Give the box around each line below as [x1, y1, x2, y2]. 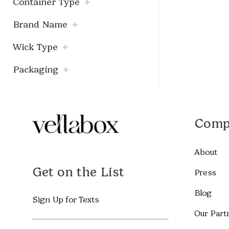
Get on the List [32, 164, 124, 179]
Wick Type [13, 41, 58, 53]
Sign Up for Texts [32, 194, 99, 204]
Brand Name [13, 19, 67, 30]
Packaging [13, 64, 58, 75]
